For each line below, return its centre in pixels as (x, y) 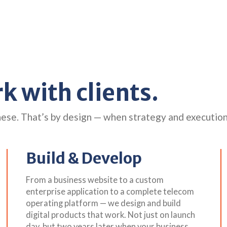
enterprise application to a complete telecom (110, 191)
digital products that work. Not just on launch (110, 215)
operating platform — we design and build (103, 203)
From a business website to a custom (94, 180)
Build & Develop (84, 158)
